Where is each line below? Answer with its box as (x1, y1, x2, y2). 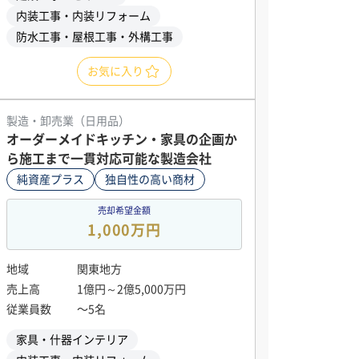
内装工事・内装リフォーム (16, 10, 151, 22)
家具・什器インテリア (16, 334, 128, 345)
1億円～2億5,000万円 (77, 284, 186, 295)
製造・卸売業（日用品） (6, 115, 130, 127)
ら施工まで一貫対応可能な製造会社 (6, 152, 212, 165)
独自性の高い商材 (105, 174, 195, 185)
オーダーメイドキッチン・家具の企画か (6, 133, 237, 146)
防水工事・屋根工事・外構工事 (16, 31, 173, 42)
